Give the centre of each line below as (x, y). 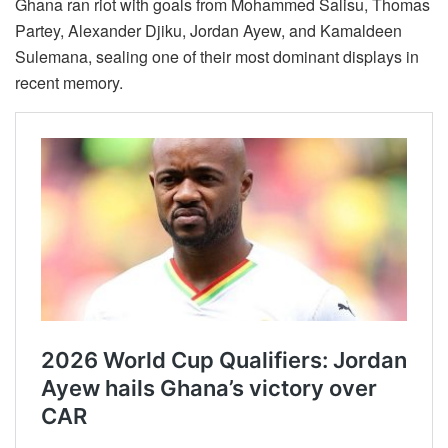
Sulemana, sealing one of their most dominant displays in (217, 57)
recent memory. (69, 83)
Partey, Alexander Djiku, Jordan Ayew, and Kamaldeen (208, 31)
